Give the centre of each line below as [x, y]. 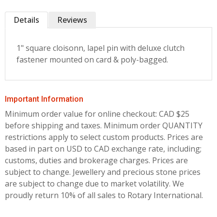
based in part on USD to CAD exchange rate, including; [103, 149]
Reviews [72, 20]
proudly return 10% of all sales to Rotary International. [104, 195]
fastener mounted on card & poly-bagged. [92, 60]
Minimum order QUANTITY [153, 125]
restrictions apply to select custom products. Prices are [104, 137]
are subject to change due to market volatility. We [94, 184]
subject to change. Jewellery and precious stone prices [103, 172]
